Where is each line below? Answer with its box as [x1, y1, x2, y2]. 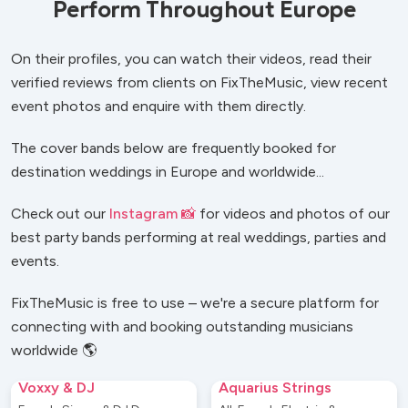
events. [11, 252, 59, 270]
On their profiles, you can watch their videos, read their [11, 50, 372, 67]
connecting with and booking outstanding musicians [11, 318, 353, 335]
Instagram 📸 [109, 205, 196, 222]
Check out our [11, 205, 109, 222]
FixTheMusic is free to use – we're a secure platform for [11, 294, 379, 311]
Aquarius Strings [219, 379, 331, 396]
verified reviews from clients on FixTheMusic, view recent [11, 74, 388, 91]
